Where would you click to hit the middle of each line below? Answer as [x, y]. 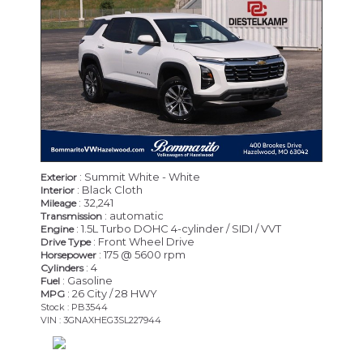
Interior [58, 190]
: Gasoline [86, 280]
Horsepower [68, 254]
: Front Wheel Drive [143, 241]
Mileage [58, 203]
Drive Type [66, 241]
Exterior [59, 177]
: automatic [133, 215]
